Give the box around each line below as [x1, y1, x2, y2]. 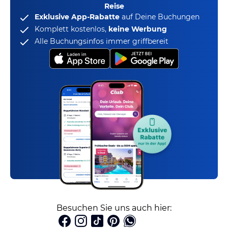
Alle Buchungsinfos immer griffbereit [35, 37, 168, 46]
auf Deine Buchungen [120, 12, 199, 21]
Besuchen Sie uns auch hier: [56, 203, 172, 213]
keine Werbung [108, 24, 167, 34]
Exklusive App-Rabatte [35, 12, 120, 21]
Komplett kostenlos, [35, 24, 108, 34]
